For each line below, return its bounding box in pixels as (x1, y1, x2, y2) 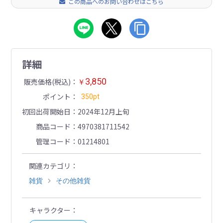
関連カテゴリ (28, 161, 71, 171)
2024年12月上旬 (77, 107, 129, 117)
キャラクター (29, 205, 71, 216)
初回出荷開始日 (21, 107, 71, 117)
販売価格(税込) (23, 77, 71, 87)
